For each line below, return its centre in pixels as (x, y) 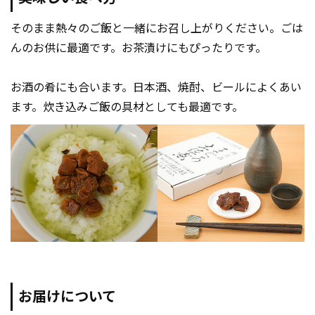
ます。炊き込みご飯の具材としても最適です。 (127, 108)
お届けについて (67, 297)
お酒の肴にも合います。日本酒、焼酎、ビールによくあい (156, 88)
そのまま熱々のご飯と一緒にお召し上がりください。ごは (157, 29)
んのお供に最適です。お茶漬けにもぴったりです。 (139, 49)
